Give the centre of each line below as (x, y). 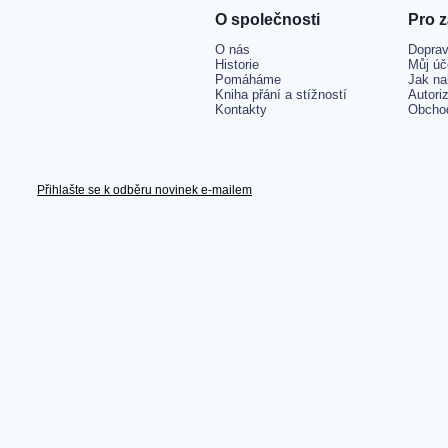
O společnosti (267, 19)
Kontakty (241, 109)
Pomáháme (248, 79)
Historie (237, 64)
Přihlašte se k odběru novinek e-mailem (144, 190)
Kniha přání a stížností (281, 94)
